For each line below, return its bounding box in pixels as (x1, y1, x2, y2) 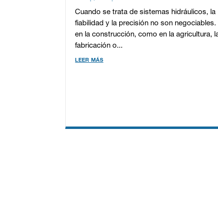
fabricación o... (75, 42, 123, 50)
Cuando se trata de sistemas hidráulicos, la (75, 9, 216, 16)
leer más (75, 56, 104, 64)
